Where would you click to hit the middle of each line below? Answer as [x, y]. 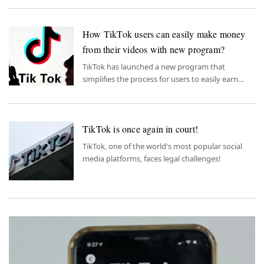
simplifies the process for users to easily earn [160, 79]
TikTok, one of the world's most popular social [162, 146]
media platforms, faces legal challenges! [152, 158]
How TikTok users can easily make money [164, 34]
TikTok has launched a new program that [154, 66]
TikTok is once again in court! [140, 128]
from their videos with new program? [154, 49]
